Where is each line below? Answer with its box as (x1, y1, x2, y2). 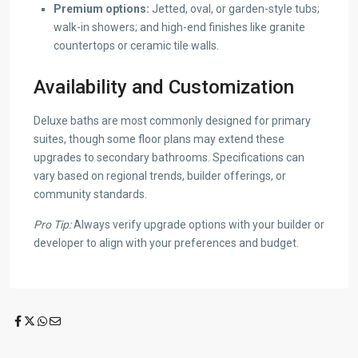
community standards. (34, 187, 147, 201)
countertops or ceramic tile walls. (54, 38, 219, 52)
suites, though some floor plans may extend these (34, 132, 284, 145)
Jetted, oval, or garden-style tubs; (149, 2, 320, 15)
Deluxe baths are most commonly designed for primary (34, 113, 311, 127)
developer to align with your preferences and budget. (34, 236, 299, 249)
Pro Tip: (34, 217, 71, 231)
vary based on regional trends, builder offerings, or (34, 169, 286, 182)
